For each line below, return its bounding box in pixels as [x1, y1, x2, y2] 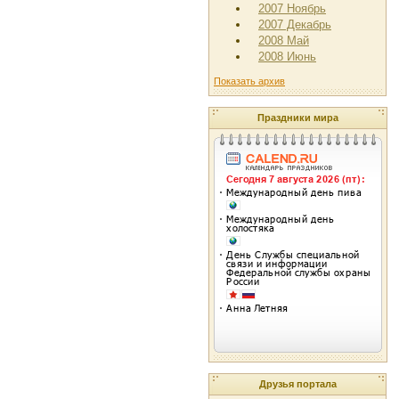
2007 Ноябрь [258, 2, 326, 15]
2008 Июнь [258, 50, 316, 63]
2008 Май [258, 34, 309, 47]
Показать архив [214, 75, 285, 86]
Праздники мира [257, 112, 338, 123]
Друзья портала [258, 379, 337, 389]
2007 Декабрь [258, 18, 331, 31]
